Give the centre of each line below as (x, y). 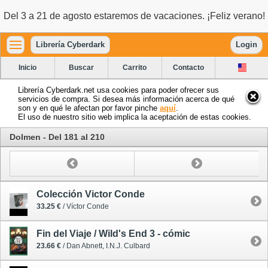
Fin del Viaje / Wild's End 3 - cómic (113, 234)
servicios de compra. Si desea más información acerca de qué (126, 99)
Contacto (189, 67)
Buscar (81, 67)
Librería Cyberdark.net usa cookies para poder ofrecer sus (118, 90)
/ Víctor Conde (85, 206)
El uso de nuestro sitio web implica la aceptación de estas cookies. (135, 117)
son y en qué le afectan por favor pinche (89, 108)
